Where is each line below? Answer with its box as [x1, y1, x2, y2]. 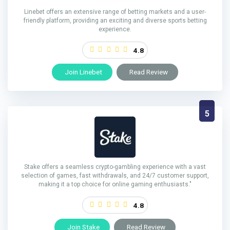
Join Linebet [65, 68, 102, 76]
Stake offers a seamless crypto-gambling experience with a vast [24, 163, 206, 171]
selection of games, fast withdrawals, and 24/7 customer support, [21, 172, 209, 180]
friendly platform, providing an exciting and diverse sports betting [23, 17, 207, 25]
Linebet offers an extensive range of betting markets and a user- [24, 8, 206, 16]
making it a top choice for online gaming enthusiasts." [39, 181, 191, 188]
